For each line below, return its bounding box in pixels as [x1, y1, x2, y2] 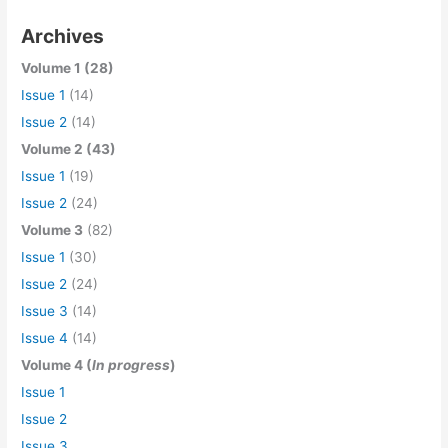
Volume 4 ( [21, 356, 93, 373]
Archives [21, 23, 105, 48]
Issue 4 [21, 329, 69, 346]
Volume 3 [21, 221, 84, 238]
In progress [92, 356, 171, 373]
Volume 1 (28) [21, 59, 115, 76]
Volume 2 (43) [21, 140, 117, 157]
